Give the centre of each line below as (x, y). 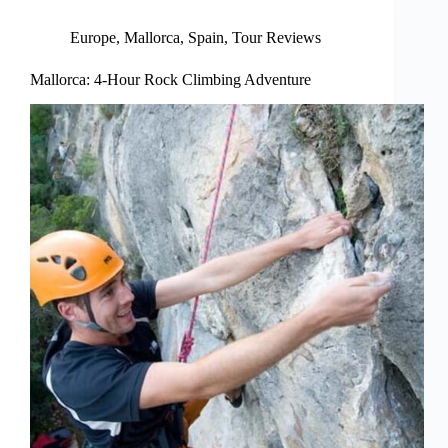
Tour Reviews (276, 38)
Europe (93, 38)
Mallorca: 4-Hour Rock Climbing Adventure (170, 80)
